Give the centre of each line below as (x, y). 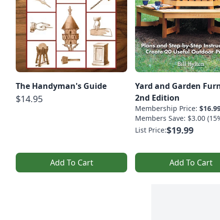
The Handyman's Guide (61, 86)
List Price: (151, 130)
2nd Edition (157, 98)
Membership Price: (167, 109)
